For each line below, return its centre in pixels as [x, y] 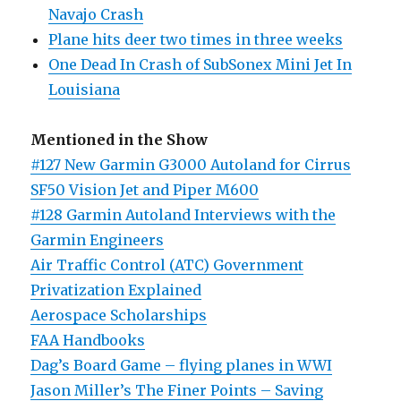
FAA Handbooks [88, 341]
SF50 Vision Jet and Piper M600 [145, 190]
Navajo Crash [96, 15]
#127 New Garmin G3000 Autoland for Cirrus [191, 165]
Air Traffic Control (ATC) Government [167, 265]
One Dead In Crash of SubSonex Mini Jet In [200, 65]
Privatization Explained [116, 290]
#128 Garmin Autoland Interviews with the [183, 215]
